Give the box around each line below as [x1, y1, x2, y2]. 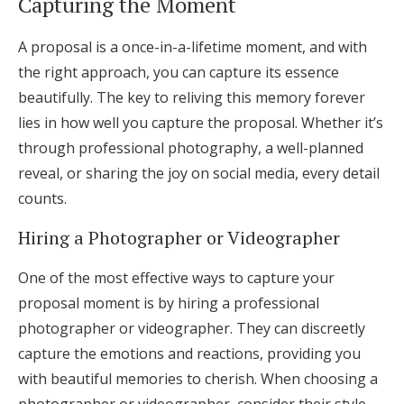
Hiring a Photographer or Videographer [18, 225, 340, 250]
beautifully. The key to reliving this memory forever [18, 87, 365, 107]
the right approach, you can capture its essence [18, 62, 339, 82]
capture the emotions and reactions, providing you [18, 344, 361, 363]
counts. [18, 188, 67, 208]
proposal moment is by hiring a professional [18, 293, 319, 313]
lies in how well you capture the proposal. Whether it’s [18, 113, 383, 133]
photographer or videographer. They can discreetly [18, 318, 365, 338]
